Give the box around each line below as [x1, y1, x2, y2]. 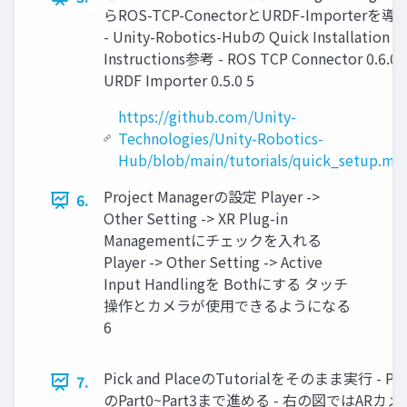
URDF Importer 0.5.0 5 [104, 69, 254, 92]
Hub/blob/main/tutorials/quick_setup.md [117, 149, 404, 172]
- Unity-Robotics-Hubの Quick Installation [104, 25, 390, 48]
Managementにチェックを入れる [104, 229, 322, 252]
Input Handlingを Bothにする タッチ [104, 273, 348, 295]
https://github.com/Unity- [117, 105, 296, 128]
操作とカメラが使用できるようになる [104, 294, 351, 317]
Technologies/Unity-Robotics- [117, 127, 323, 150]
